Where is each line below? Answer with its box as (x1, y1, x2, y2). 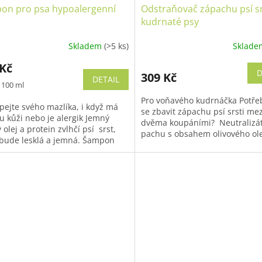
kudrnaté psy (140, 15, 199, 29)
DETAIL (92, 74, 119, 85)
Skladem (68, 40, 104, 51)
